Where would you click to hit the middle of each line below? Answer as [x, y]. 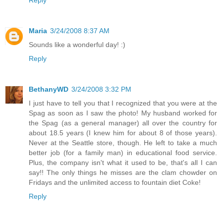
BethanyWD [49, 89]
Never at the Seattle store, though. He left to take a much [123, 143]
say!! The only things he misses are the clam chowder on [123, 173]
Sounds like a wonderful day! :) [77, 45]
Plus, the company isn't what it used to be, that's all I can [123, 163]
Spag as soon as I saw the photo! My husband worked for [123, 113]
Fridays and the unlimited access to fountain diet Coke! [115, 183]
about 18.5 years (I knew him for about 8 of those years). [123, 133]
